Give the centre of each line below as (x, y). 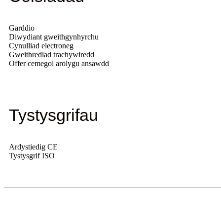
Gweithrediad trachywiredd (52, 54)
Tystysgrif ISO (32, 155)
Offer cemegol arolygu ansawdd (59, 63)
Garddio (22, 28)
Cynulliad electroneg (41, 45)
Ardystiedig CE (33, 147)
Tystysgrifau (54, 115)
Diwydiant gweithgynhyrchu (54, 37)
